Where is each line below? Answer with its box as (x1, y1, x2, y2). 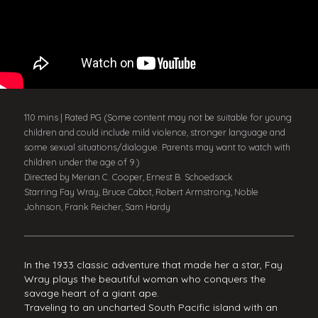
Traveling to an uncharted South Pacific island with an (23, 301, 278, 314)
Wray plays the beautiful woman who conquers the (23, 273, 265, 285)
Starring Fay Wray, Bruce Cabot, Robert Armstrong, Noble (23, 186, 258, 197)
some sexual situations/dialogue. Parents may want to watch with (23, 141, 290, 153)
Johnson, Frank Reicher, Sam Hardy (23, 201, 170, 212)
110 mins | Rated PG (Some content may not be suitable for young (23, 111, 292, 123)
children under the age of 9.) (23, 156, 140, 168)
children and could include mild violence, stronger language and (23, 126, 285, 138)
